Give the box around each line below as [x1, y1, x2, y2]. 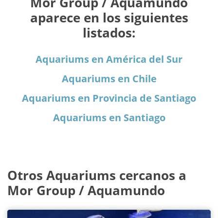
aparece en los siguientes [30, 9, 188, 27]
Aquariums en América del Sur [36, 53, 182, 66]
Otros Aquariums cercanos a [7, 166, 186, 184]
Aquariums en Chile [61, 72, 157, 86]
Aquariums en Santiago [53, 111, 165, 125]
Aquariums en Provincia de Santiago [22, 91, 196, 105]
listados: [83, 24, 135, 42]
